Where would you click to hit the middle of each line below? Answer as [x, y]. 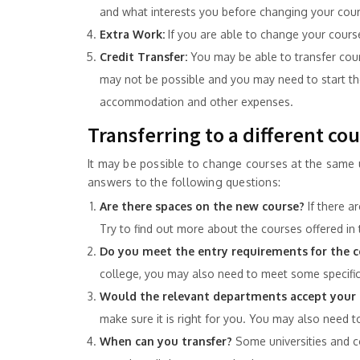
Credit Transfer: [143, 57]
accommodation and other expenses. [196, 102]
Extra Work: [132, 34]
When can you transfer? [166, 341]
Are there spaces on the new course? [202, 206]
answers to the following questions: [184, 182]
